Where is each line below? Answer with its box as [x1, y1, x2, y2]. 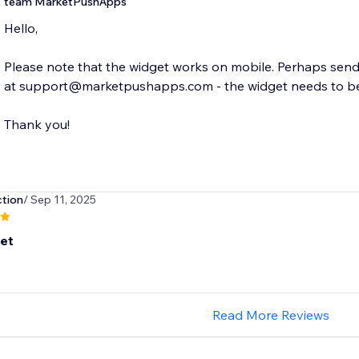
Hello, [3, 20, 38, 37]
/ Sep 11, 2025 [22, 192, 96, 208]
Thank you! [3, 116, 70, 133]
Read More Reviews [212, 307, 329, 324]
